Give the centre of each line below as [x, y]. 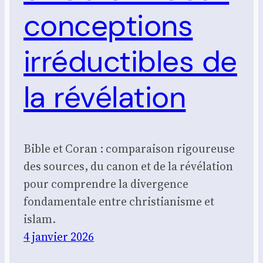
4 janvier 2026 [59, 237]
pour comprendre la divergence [106, 184]
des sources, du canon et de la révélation [128, 166]
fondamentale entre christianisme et [119, 202]
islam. [40, 219]
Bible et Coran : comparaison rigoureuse [129, 149]
